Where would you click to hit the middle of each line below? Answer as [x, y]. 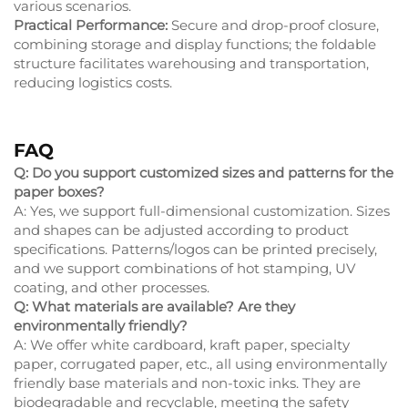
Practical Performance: [91, 25]
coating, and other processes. [112, 287]
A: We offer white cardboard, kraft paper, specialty [182, 344]
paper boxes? [59, 191]
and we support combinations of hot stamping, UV [184, 268]
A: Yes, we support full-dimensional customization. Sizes [202, 210]
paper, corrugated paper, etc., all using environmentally [200, 363]
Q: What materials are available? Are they [154, 306]
